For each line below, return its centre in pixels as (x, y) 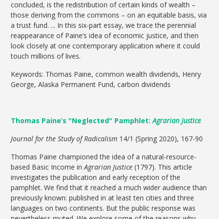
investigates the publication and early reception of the (96, 177)
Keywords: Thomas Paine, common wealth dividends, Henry (106, 74)
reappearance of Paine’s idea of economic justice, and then (105, 36)
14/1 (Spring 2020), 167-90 (160, 139)
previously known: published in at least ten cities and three (103, 198)
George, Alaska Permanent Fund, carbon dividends (91, 85)
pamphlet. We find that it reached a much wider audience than (109, 188)
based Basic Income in (48, 167)
